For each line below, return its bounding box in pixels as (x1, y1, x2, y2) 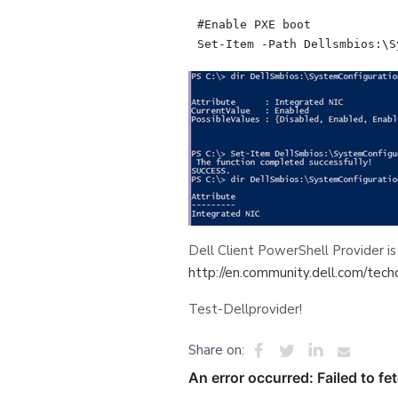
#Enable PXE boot (196, 17, 311, 31)
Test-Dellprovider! (188, 300, 302, 318)
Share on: (188, 340, 244, 359)
